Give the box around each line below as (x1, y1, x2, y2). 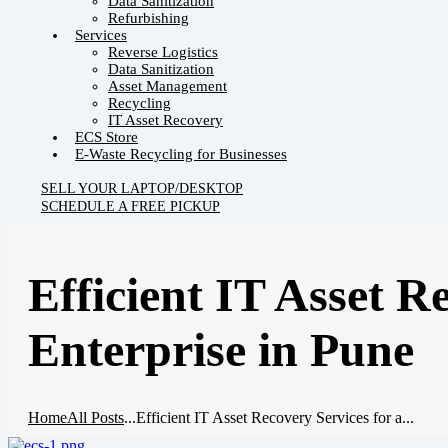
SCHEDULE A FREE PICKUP (41, 199, 220, 214)
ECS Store (75, 129, 138, 145)
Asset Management (108, 78, 227, 94)
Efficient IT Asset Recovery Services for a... (136, 409, 414, 427)
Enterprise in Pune (28, 323, 414, 377)
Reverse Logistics (108, 44, 218, 60)
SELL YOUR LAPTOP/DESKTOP (41, 181, 243, 196)
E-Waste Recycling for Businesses (75, 146, 287, 162)
